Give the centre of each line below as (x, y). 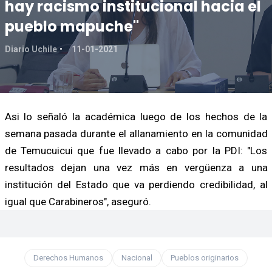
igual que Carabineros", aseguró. (78, 201)
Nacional (137, 257)
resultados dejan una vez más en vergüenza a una (136, 167)
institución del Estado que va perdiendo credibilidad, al (136, 184)
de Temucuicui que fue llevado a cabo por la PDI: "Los (136, 150)
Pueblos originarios (205, 257)
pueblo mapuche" (72, 26)
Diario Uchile (31, 49)
